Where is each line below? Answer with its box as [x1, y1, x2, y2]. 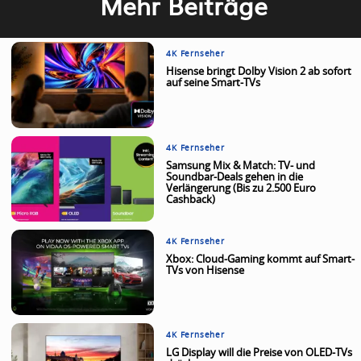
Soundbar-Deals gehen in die [166, 172, 304, 183]
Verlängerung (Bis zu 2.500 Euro [166, 183, 317, 194]
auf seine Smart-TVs [166, 78, 261, 89]
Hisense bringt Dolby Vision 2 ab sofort [166, 67, 352, 78]
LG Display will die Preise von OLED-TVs [166, 348, 353, 359]
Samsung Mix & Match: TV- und [166, 160, 316, 172]
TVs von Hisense [166, 265, 245, 276]
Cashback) [166, 194, 216, 205]
